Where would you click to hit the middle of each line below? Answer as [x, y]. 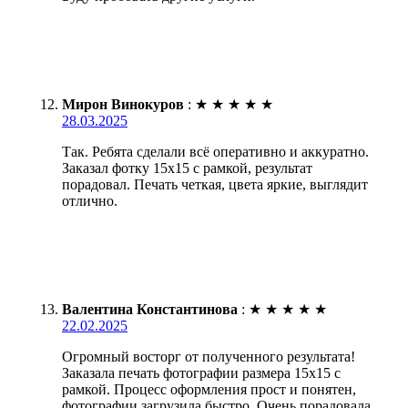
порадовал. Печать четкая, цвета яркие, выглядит [215, 184]
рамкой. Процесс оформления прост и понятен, [209, 389]
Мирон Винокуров [123, 104]
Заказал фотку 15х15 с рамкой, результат [187, 168]
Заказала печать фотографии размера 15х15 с [201, 372]
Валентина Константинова [150, 309]
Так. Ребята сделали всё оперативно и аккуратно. [215, 151]
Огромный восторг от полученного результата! [209, 356]
